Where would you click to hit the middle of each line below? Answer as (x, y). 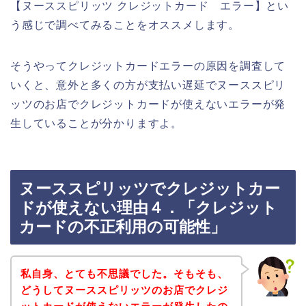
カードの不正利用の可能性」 (123, 227)
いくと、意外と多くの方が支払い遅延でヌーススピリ (148, 85)
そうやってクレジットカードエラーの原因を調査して (148, 66)
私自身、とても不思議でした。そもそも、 (124, 273)
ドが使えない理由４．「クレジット (148, 208)
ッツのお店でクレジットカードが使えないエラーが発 (148, 104)
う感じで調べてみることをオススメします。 (125, 25)
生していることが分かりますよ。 (96, 123)
